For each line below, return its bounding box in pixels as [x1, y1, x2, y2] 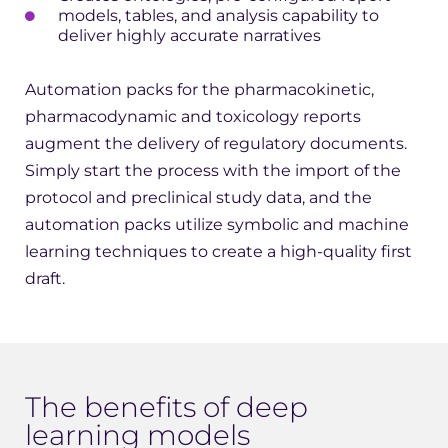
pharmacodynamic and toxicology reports [25, 107, 361, 127]
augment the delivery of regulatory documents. [25, 134, 407, 154]
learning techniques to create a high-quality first [25, 242, 412, 262]
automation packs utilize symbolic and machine [25, 215, 409, 235]
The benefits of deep [25, 390, 308, 425]
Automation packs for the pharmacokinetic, [25, 80, 374, 100]
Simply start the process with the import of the [25, 161, 401, 181]
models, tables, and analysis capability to [57, 6, 379, 26]
